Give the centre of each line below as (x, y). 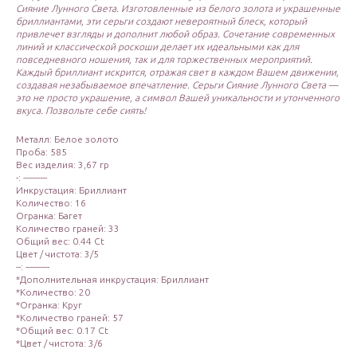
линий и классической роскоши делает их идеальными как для (157, 47)
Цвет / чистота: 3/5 (57, 254)
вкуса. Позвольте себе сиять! (81, 111)
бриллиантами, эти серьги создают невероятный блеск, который (161, 22)
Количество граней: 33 (68, 229)
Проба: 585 (41, 152)
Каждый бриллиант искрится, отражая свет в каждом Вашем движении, (177, 73)
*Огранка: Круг (49, 305)
